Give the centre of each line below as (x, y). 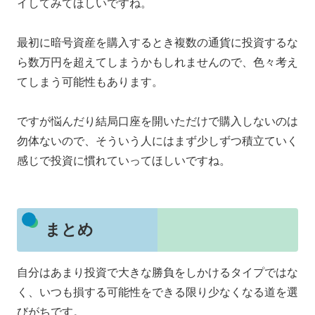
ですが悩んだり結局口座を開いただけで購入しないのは (157, 121)
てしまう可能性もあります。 (90, 82)
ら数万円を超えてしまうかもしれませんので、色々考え (157, 62)
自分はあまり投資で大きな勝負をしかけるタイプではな (157, 272)
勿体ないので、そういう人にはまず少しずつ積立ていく (157, 141)
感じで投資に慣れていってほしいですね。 (124, 160)
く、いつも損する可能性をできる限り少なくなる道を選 (157, 292)
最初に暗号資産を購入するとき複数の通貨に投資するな (157, 42)
